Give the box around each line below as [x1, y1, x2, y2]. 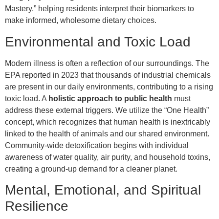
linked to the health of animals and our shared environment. [5, 129, 209, 138]
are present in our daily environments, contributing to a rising [5, 82, 213, 91]
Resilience [5, 198, 68, 214]
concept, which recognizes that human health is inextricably [5, 117, 210, 126]
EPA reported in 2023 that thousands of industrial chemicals [5, 70, 211, 79]
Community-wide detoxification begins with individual [5, 141, 189, 150]
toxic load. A [5, 94, 48, 103]
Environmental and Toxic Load [5, 34, 191, 49]
